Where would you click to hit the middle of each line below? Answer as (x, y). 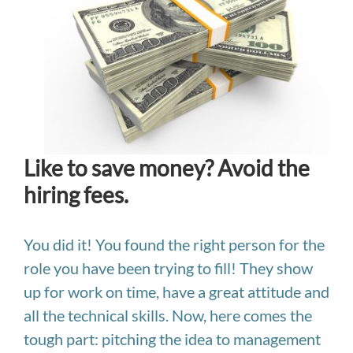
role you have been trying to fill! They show (168, 268)
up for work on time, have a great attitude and (176, 291)
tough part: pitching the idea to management (172, 338)
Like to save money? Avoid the (167, 167)
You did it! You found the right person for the (174, 244)
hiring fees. (76, 194)
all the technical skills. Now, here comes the (168, 315)
